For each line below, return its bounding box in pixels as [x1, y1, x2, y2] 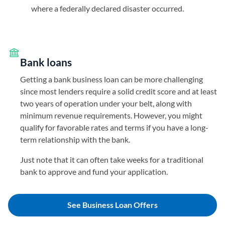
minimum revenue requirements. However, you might [20, 110, 202, 120]
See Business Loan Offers [67, 200, 158, 210]
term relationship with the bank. [20, 134, 130, 144]
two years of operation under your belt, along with [20, 98, 192, 108]
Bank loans [20, 55, 72, 68]
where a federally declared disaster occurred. [31, 3, 184, 13]
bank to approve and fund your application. [20, 166, 168, 176]
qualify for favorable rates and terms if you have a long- [20, 122, 208, 132]
